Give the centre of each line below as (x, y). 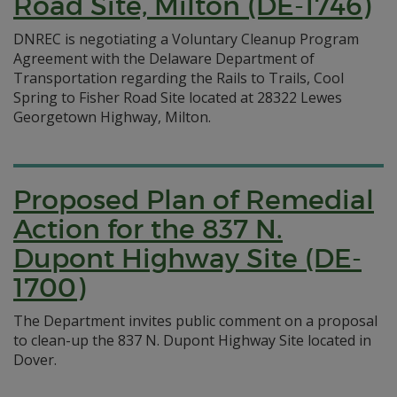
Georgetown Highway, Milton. (112, 117)
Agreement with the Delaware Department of (164, 58)
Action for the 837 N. (148, 229)
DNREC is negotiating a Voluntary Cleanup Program (186, 39)
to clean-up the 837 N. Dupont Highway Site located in (192, 340)
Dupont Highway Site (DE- (187, 258)
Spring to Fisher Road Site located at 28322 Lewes (178, 97)
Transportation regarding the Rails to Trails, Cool (179, 78)
